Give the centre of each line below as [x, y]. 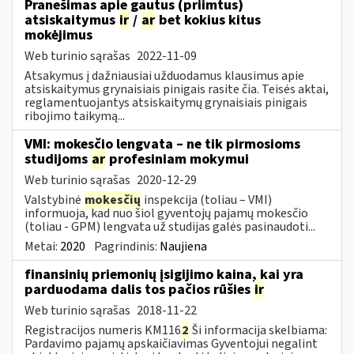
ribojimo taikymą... [75, 116]
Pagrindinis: [127, 246]
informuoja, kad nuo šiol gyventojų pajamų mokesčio [166, 213]
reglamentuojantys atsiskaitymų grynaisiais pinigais [166, 102]
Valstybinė [54, 200]
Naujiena [183, 246]
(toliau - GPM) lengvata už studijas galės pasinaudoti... [170, 226]
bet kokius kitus [208, 20]
